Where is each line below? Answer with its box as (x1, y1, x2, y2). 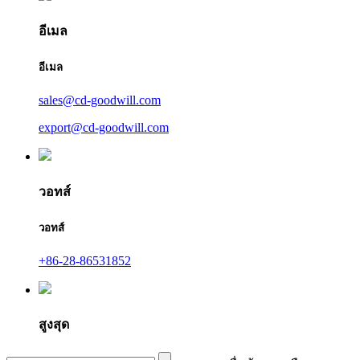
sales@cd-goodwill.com (39, 93, 161, 108)
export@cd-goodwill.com (39, 121, 169, 135)
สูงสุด (39, 317, 69, 332)
